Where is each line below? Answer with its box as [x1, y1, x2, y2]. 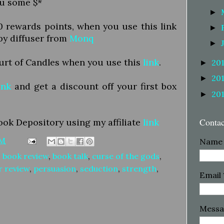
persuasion [33, 163, 76, 174]
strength [122, 163, 156, 174]
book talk [52, 151, 88, 161]
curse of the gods [92, 151, 159, 161]
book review [2, 151, 48, 161]
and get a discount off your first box [11, 80, 176, 92]
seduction [80, 163, 118, 174]
